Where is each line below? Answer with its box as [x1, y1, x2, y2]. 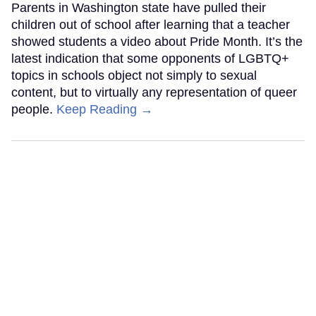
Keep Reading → [56, 102, 153, 117]
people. [11, 102, 56, 117]
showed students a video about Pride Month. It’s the [11, 35, 303, 49]
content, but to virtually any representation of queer [11, 85, 297, 100]
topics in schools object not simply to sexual [11, 68, 257, 83]
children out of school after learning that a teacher [11, 18, 290, 32]
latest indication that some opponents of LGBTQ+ [11, 51, 289, 66]
